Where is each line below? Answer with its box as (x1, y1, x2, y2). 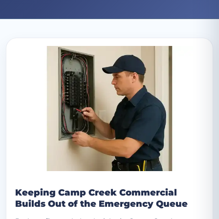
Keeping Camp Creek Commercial (15, 187, 177, 198)
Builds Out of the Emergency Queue (15, 198, 188, 210)
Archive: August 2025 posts (5, 25, 166, 40)
